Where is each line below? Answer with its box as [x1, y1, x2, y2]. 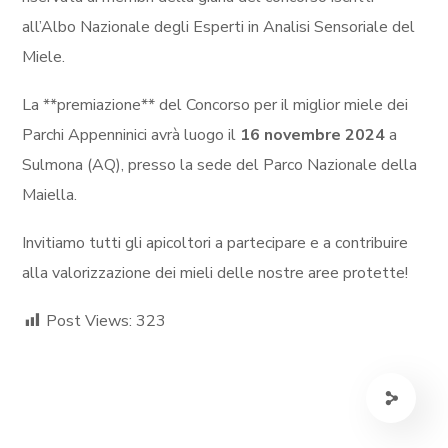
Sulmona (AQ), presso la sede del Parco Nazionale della [22, 153, 418, 176]
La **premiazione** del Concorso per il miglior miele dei [22, 93, 409, 116]
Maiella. [22, 183, 78, 206]
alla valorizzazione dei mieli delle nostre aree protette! [22, 261, 409, 284]
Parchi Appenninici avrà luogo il [22, 123, 241, 146]
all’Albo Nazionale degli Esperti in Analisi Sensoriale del [22, 15, 416, 38]
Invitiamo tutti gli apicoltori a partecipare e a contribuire [22, 231, 409, 254]
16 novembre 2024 [240, 123, 386, 146]
